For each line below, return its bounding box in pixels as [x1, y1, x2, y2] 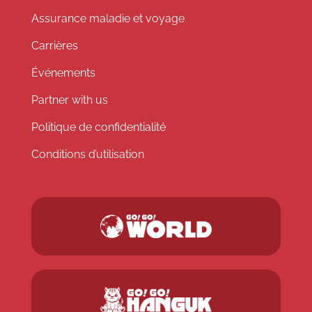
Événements [31, 66, 95, 80]
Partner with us [31, 93, 108, 107]
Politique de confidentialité [31, 120, 166, 134]
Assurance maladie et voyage [31, 12, 185, 26]
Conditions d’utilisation [31, 148, 144, 162]
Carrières [31, 39, 78, 53]
